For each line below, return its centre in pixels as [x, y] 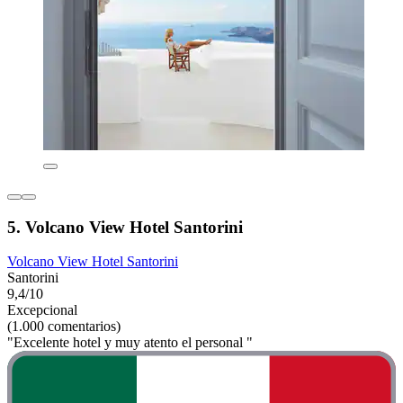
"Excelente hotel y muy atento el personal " [130, 343]
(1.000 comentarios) [64, 327]
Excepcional [42, 310]
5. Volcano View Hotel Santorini [125, 227]
